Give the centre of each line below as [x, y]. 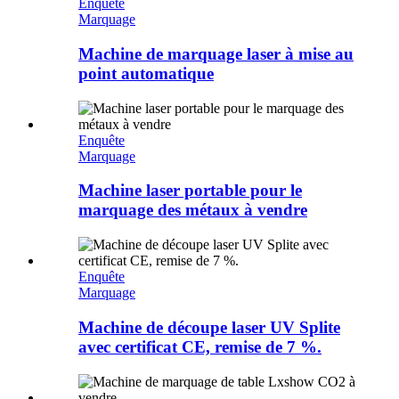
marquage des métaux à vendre [193, 210]
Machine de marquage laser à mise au [216, 54]
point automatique [146, 74]
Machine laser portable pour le [190, 191]
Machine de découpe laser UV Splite [209, 327]
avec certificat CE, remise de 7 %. [200, 346]
